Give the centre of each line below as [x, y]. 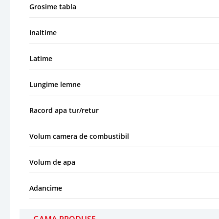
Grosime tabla [53, 6]
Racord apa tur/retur [64, 110]
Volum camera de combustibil [79, 136]
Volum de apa [52, 162]
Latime [41, 58]
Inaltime [43, 32]
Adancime [46, 188]
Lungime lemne [55, 84]
